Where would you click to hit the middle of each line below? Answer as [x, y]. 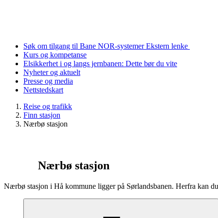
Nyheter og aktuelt [52, 73]
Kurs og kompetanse [55, 55]
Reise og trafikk [48, 107]
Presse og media [48, 81]
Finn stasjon [42, 115]
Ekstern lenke [168, 46]
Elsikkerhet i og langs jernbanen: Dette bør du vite [100, 64]
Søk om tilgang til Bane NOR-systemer [85, 46]
